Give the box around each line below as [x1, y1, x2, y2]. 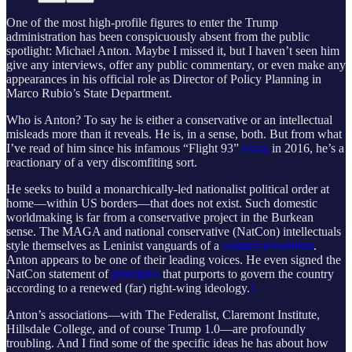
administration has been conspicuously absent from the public [6, 29, 310, 43]
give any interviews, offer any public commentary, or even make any [6, 57, 346, 71]
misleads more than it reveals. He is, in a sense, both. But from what [6, 126, 342, 141]
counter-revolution [222, 238, 313, 252]
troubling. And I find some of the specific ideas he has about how [6, 335, 328, 350]
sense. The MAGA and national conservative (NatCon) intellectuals [6, 224, 341, 238]
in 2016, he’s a [269, 141, 344, 155]
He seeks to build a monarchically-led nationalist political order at [6, 181, 329, 196]
